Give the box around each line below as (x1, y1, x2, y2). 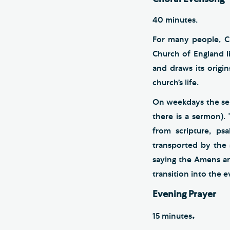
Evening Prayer (152, 190, 216, 199)
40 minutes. (152, 16, 198, 24)
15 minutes (152, 212, 192, 220)
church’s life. (152, 79, 199, 87)
